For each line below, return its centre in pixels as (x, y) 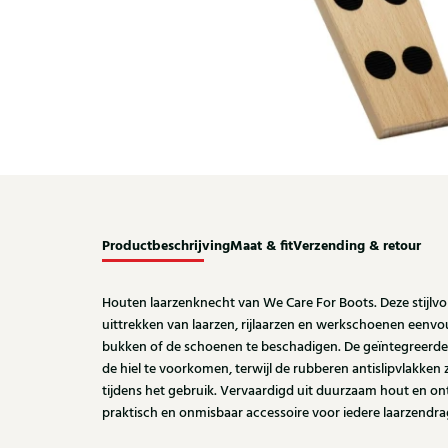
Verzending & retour (357, 246)
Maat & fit (261, 246)
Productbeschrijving (166, 246)
